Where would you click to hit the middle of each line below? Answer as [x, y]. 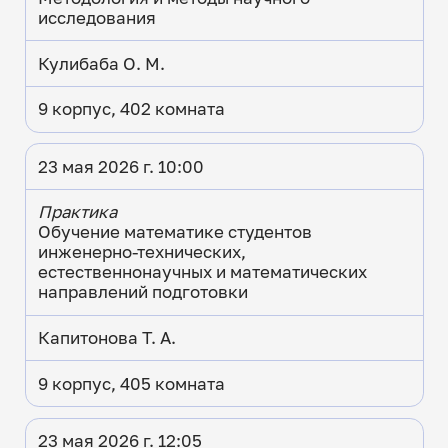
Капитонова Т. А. [106, 338]
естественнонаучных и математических [202, 272]
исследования [96, 17]
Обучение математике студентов [174, 232]
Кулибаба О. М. [101, 63]
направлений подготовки [142, 292]
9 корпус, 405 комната [131, 383]
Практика [77, 212]
